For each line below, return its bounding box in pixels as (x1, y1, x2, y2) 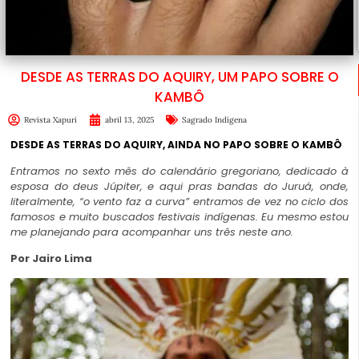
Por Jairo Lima (10, 251, 92, 267)
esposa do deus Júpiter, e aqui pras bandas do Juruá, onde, (10, 178, 349, 194)
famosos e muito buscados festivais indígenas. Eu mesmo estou (10, 208, 349, 224)
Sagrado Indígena (182, 114, 247, 125)
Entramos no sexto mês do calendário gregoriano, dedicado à (10, 163, 349, 179)
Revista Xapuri (24, 114, 77, 125)
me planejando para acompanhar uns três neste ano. (10, 224, 293, 240)
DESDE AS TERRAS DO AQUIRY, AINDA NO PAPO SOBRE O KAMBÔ (10, 137, 342, 151)
